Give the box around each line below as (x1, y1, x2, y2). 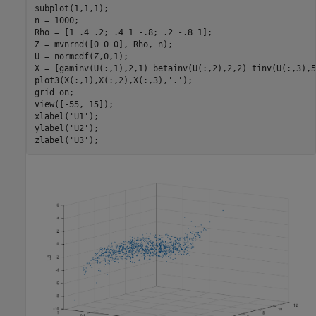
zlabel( (34, 135, 69, 146)
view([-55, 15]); (34, 99, 114, 110)
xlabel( (34, 111, 69, 122)
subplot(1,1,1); (34, 4, 109, 14)
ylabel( (34, 123, 69, 134)
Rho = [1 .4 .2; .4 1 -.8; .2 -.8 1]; (34, 28, 212, 38)
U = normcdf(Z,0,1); (34, 51, 128, 62)
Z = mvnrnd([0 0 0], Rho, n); (34, 39, 173, 50)
